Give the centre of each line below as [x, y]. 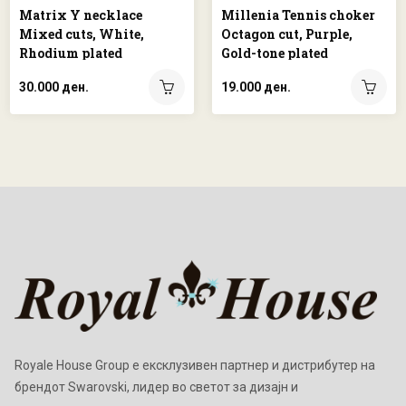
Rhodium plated [71, 53]
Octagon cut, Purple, [287, 34]
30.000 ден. [54, 87]
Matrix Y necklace [81, 15]
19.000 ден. [256, 87]
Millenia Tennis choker [298, 15]
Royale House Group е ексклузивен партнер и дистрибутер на [195, 365]
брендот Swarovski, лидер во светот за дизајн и [156, 387]
